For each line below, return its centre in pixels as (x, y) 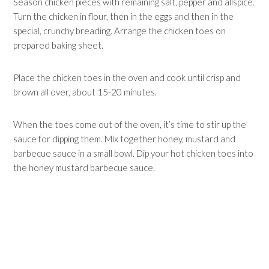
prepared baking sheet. (59, 45)
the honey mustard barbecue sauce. (84, 168)
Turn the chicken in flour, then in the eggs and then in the (124, 16)
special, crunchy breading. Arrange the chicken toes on (120, 31)
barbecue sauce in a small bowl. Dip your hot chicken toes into (134, 153)
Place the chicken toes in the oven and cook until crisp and (127, 77)
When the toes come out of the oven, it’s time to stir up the (130, 124)
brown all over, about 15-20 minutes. (85, 92)
